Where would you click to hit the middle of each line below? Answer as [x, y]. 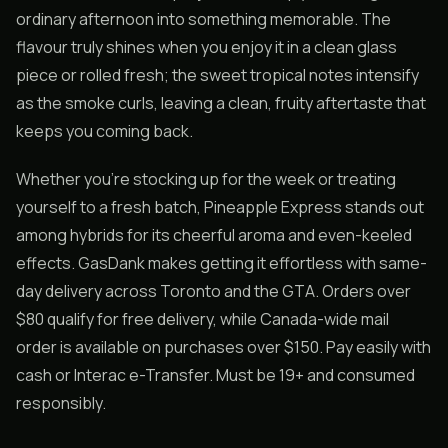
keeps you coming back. [104, 131]
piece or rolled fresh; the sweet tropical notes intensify [217, 75]
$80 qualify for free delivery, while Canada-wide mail [202, 319]
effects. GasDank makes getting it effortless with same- [221, 263]
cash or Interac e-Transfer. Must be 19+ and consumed [215, 375]
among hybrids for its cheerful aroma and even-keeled [214, 235]
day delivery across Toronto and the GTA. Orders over [213, 291]
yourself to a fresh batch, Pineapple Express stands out [220, 207]
